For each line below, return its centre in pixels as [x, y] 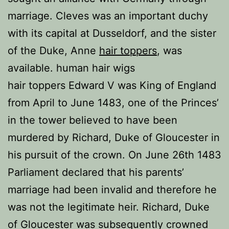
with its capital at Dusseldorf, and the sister [112, 33]
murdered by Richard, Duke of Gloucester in [114, 138]
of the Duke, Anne [53, 51]
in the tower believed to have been [93, 120]
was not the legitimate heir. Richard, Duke [109, 207]
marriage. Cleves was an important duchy [108, 16]
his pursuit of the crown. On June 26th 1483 [114, 155]
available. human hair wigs [71, 68]
